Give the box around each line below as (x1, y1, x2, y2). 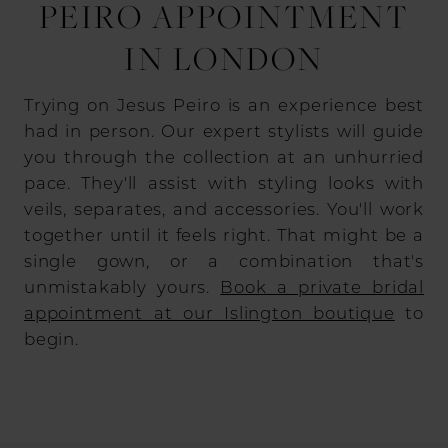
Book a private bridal (220, 275, 425, 297)
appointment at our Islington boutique (23, 301, 395, 323)
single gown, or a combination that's (23, 249, 425, 271)
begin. (23, 327, 79, 349)
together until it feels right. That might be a (23, 223, 425, 245)
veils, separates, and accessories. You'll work (23, 197, 425, 219)
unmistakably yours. (23, 275, 221, 297)
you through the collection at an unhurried (23, 145, 425, 167)
